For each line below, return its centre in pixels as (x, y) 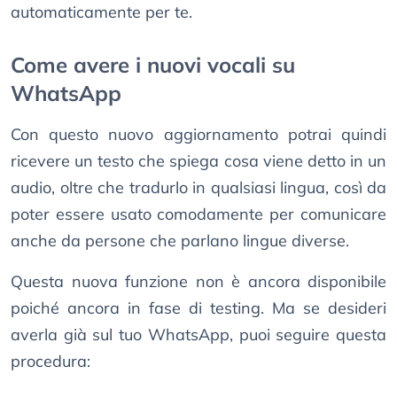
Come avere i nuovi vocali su (153, 65)
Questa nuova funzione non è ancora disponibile (198, 282)
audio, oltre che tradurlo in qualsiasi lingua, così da (198, 188)
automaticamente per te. (101, 12)
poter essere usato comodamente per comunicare (198, 214)
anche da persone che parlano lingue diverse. (180, 241)
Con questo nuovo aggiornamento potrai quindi (198, 135)
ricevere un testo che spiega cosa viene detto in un (198, 161)
